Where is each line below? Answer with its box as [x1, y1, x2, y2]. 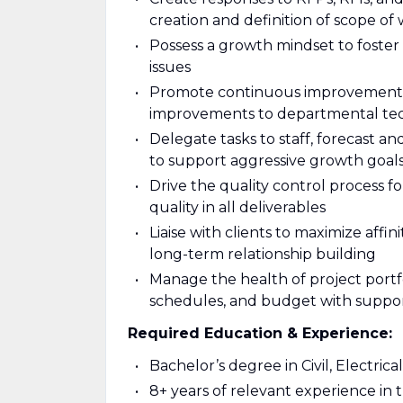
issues [149, 58, 191, 76]
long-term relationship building [149, 246, 376, 263]
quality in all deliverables [149, 199, 326, 216]
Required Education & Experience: [128, 325, 392, 342]
